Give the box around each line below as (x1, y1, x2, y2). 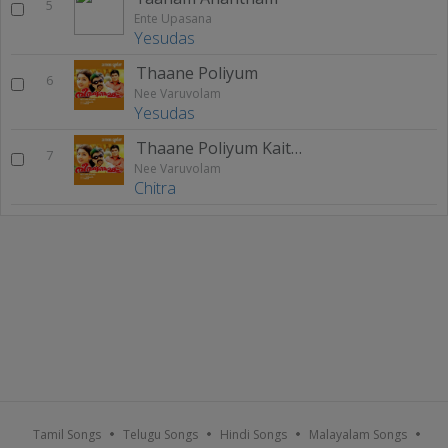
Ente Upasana (134, 9, 212, 27)
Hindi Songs (220, 425, 287, 443)
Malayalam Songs (309, 425, 407, 443)
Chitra (134, 176, 176, 199)
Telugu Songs (123, 425, 198, 443)
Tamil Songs (33, 425, 101, 443)
